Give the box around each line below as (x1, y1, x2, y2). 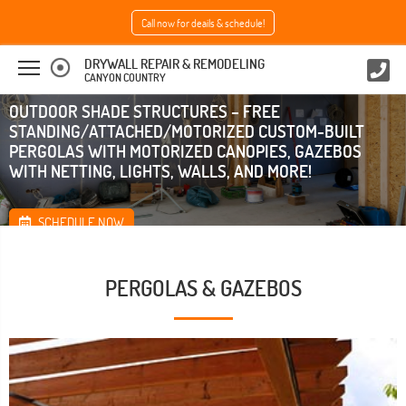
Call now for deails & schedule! (141, 15, 265, 30)
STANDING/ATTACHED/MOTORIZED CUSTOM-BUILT (9, 119, 364, 142)
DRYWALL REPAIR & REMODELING (84, 55, 265, 72)
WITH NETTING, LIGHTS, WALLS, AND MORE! (9, 159, 312, 182)
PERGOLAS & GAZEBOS (104, 274, 302, 302)
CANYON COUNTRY (84, 71, 166, 84)
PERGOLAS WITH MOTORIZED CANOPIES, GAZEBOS (9, 139, 362, 162)
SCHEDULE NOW (35, 213, 124, 231)
